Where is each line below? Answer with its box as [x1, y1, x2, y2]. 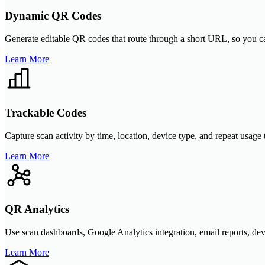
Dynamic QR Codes [5, 9, 101, 22]
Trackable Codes [5, 106, 86, 119]
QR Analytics [5, 203, 69, 216]
